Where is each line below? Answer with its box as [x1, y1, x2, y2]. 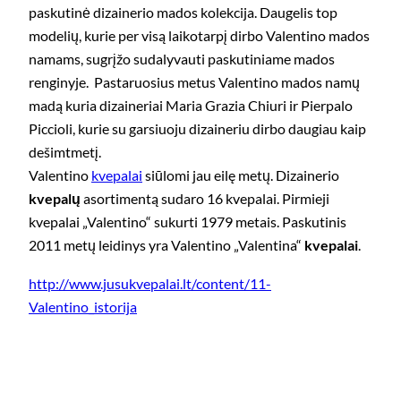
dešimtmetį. [29, 143, 101, 161]
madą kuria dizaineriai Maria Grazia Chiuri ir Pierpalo [29, 97, 353, 115]
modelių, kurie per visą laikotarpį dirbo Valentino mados [29, 27, 370, 45]
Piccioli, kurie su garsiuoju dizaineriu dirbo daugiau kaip [29, 120, 366, 138]
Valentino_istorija [29, 297, 137, 315]
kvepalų [29, 190, 81, 208]
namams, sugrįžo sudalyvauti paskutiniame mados [29, 50, 335, 68]
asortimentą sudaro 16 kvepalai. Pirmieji [81, 190, 329, 208]
